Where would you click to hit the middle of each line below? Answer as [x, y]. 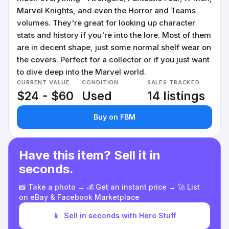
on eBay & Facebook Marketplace [79, 197]
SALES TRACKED [174, 82]
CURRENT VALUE [43, 82]
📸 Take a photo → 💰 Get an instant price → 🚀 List [109, 187]
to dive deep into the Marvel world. [82, 72]
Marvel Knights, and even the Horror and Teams [106, 10]
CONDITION [100, 82]
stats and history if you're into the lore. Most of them [114, 35]
